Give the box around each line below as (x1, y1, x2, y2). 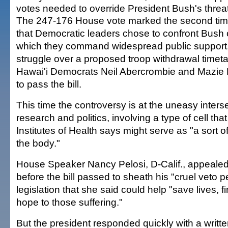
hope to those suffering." (16, 196, 123, 208)
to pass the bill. (16, 78, 81, 90)
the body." (16, 137, 60, 149)
